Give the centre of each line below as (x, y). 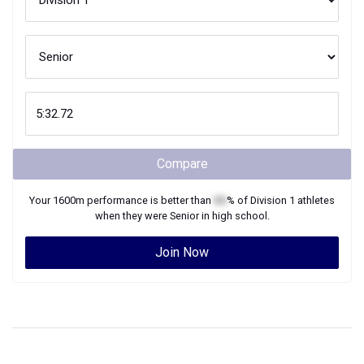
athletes (315, 200)
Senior (184, 216)
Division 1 (273, 200)
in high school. (234, 216)
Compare (182, 164)
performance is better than (149, 200)
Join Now (182, 252)
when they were (132, 216)
